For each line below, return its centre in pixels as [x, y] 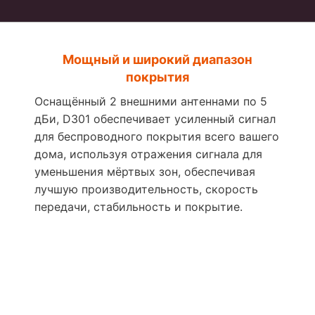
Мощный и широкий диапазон [157, 59]
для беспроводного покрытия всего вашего [157, 136]
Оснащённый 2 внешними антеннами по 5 [151, 101]
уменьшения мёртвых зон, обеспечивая [145, 172]
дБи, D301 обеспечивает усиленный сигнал [155, 119]
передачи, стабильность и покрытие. [139, 207]
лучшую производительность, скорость [146, 189]
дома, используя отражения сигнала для [148, 154]
